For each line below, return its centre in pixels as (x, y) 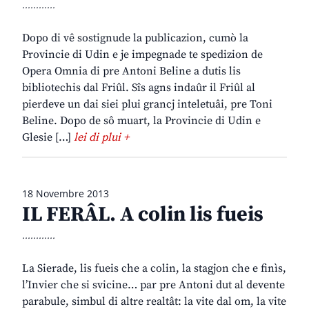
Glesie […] (48, 138)
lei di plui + (101, 138)
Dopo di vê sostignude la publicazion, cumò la (135, 38)
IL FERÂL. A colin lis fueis (143, 215)
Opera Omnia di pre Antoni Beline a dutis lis (131, 71)
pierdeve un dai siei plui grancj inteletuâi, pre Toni (147, 104)
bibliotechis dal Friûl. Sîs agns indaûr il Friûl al (139, 88)
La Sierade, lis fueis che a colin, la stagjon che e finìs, (154, 269)
